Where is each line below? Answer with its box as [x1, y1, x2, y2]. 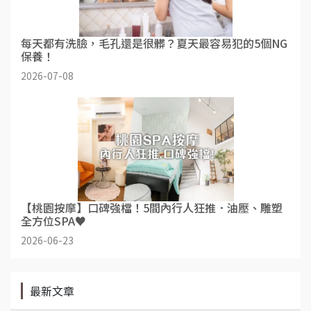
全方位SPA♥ [21, 212, 86, 229]
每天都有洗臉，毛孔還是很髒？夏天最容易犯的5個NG [21, 34, 287, 51]
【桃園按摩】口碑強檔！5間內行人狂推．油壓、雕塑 [21, 199, 283, 216]
